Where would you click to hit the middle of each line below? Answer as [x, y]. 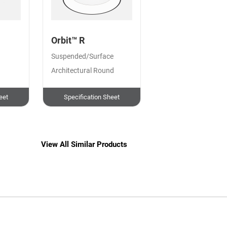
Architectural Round [82, 71]
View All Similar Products [84, 145]
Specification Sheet [92, 97]
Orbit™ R [68, 41]
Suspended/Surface [82, 57]
